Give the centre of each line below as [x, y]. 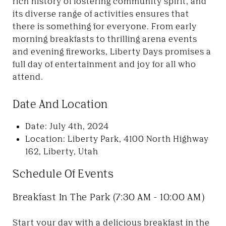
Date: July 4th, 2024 [67, 126]
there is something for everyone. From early [105, 26]
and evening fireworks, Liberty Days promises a [112, 51]
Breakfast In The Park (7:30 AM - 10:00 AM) [109, 196]
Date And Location [60, 104]
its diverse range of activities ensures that [101, 13]
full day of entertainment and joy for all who [104, 64]
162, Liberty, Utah [62, 151]
